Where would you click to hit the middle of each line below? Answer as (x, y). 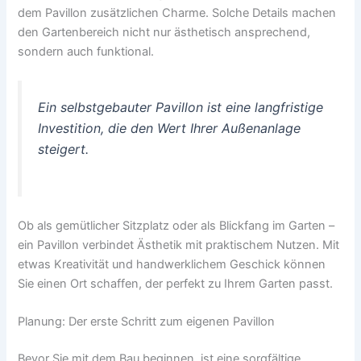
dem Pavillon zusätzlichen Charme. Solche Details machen (177, 12)
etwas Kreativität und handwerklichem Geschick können (172, 264)
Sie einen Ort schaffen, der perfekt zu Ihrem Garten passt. (176, 283)
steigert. (64, 149)
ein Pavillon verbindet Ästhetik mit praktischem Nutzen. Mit (179, 245)
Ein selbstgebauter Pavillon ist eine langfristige (181, 107)
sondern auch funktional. (86, 51)
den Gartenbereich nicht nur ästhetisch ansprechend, (164, 32)
